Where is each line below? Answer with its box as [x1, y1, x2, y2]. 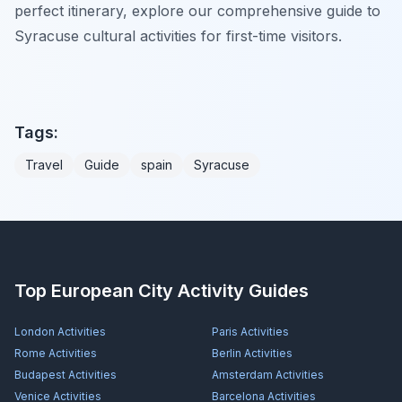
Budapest [14, 368, 66, 381]
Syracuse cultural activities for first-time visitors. [14, 26, 342, 45]
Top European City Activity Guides [14, 280, 309, 301]
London [14, 325, 55, 338]
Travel [25, 156, 63, 172]
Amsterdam [212, 368, 273, 381]
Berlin [212, 346, 241, 360]
